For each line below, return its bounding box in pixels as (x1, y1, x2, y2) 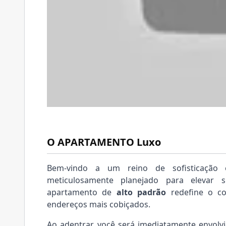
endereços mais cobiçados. (47, 198, 150, 210)
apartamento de (47, 186, 117, 198)
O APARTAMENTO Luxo (47, 135, 161, 149)
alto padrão (116, 186, 166, 198)
